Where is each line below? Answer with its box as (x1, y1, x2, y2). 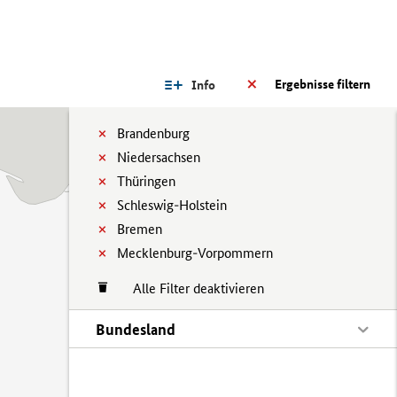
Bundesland (96, 320, 175, 339)
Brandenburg (117, 125, 190, 142)
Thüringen (117, 173, 175, 190)
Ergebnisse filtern (275, 76, 370, 92)
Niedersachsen (117, 149, 200, 166)
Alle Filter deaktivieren (115, 280, 264, 297)
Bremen (117, 221, 162, 237)
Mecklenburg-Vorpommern (117, 245, 273, 261)
